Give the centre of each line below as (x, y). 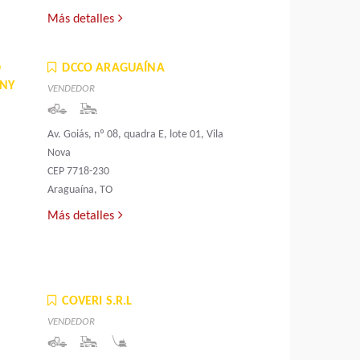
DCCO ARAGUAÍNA (113, 69)
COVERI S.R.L (97, 302)
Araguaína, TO (80, 190)
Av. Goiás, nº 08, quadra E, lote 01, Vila (136, 135)
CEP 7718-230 (79, 172)
